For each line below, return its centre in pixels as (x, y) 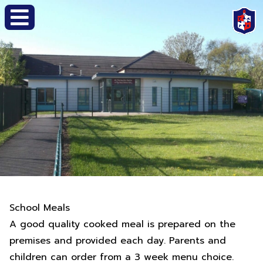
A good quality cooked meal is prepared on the (122, 224)
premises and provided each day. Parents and (118, 241)
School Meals (40, 208)
